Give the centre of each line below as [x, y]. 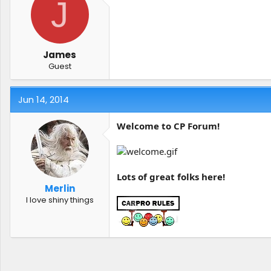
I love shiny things [60, 200]
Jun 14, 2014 [44, 99]
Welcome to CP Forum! [168, 126]
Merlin [60, 188]
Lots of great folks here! [171, 176]
